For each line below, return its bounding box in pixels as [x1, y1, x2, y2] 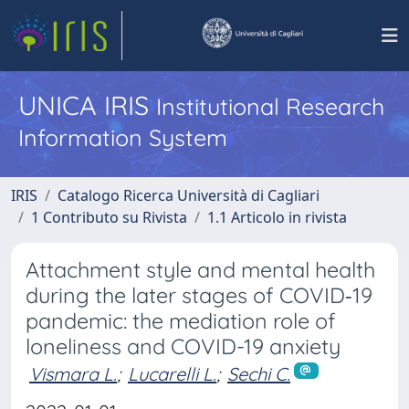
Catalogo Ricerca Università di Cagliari [58, 185, 320, 205]
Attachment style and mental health [26, 257, 375, 283]
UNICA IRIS [18, 89, 156, 121]
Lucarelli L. [128, 362, 216, 385]
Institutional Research [156, 92, 384, 121]
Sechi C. [227, 362, 290, 385]
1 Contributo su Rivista [31, 207, 187, 227]
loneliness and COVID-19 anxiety [26, 333, 341, 360]
